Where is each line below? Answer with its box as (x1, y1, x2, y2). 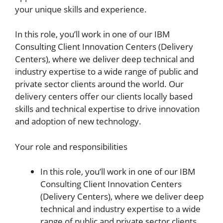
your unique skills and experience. (15, 3, 147, 15)
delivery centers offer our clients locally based (15, 91, 193, 102)
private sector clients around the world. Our (15, 78, 184, 90)
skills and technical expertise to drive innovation (15, 103, 200, 114)
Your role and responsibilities (15, 140, 127, 152)
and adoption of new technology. (15, 115, 141, 127)
